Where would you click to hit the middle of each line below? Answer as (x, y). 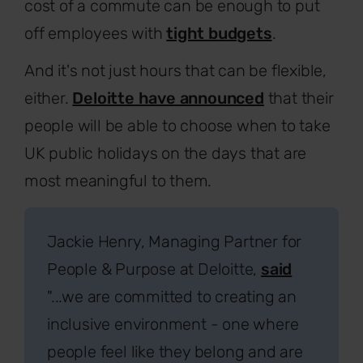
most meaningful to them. (118, 180)
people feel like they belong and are (175, 351)
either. (49, 98)
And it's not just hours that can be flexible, (175, 70)
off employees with (96, 33)
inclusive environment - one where (173, 324)
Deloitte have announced (168, 98)
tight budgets (219, 33)
